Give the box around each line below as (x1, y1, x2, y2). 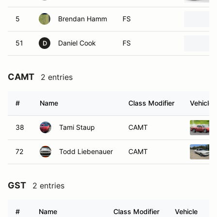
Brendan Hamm (58, 15, 107, 23)
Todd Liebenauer (59, 147, 113, 155)
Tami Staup (59, 123, 95, 131)
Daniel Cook (58, 39, 96, 47)
